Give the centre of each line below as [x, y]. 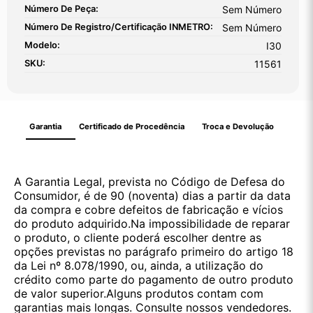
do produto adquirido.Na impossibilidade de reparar [152, 224]
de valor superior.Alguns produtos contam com [139, 294]
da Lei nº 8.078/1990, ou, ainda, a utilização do [139, 266]
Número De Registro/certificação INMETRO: [119, 27]
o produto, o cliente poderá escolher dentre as [138, 238]
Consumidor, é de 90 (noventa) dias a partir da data [152, 196]
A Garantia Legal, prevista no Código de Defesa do [150, 182]
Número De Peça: [61, 9]
